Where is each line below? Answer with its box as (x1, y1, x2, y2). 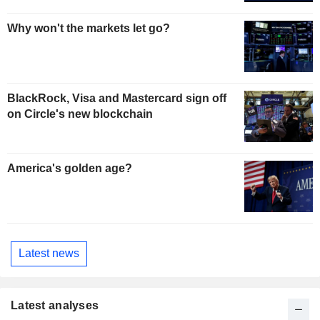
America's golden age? (7, 162, 132, 175)
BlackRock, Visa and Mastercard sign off (7, 92, 226, 105)
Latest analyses (11, 299, 99, 312)
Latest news (19, 247, 79, 260)
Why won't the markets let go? (7, 22, 170, 35)
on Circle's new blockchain (7, 108, 153, 121)
